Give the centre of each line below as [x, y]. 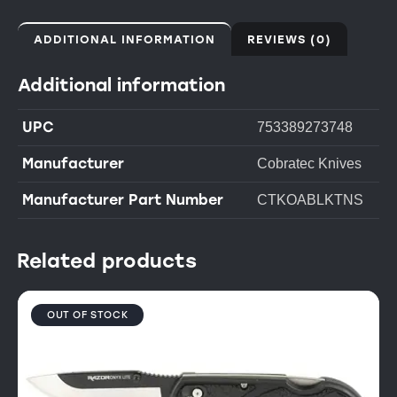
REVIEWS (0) [289, 39]
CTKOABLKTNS [310, 199]
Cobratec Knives [309, 163]
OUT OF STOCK [88, 315]
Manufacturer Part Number [123, 199]
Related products [107, 261]
